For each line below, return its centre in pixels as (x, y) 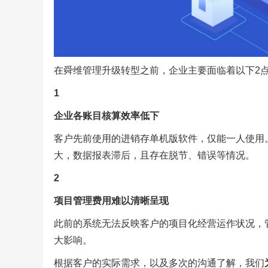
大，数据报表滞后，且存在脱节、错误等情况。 (154, 155)
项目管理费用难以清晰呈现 (111, 200)
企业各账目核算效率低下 (106, 115)
